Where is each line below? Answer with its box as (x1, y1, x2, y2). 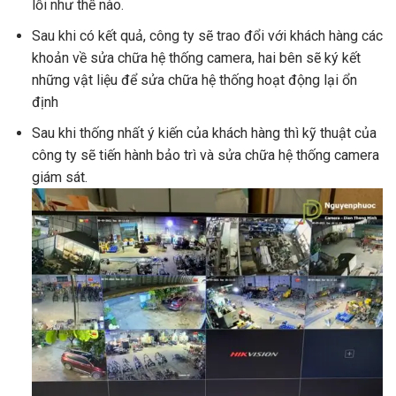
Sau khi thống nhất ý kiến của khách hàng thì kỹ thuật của (31, 124, 377, 141)
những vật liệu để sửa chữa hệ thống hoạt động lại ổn (31, 71, 357, 88)
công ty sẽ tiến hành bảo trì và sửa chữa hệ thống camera (31, 146, 379, 164)
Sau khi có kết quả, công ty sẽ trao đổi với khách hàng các (31, 27, 383, 44)
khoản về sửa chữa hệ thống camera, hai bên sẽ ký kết (31, 49, 361, 66)
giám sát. (31, 168, 88, 186)
